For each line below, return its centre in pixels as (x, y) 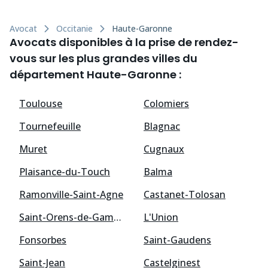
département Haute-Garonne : (95, 75)
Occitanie (74, 29)
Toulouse (41, 104)
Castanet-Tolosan (185, 195)
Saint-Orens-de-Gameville (118, 217)
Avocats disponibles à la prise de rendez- (124, 42)
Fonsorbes (43, 240)
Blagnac (162, 127)
